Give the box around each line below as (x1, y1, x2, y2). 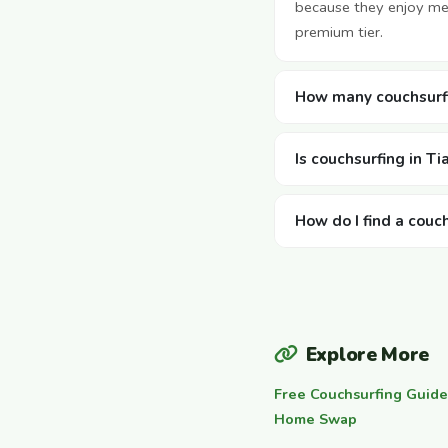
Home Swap (274, 409, 357, 430)
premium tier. (295, 22, 383, 43)
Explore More (305, 342, 430, 369)
